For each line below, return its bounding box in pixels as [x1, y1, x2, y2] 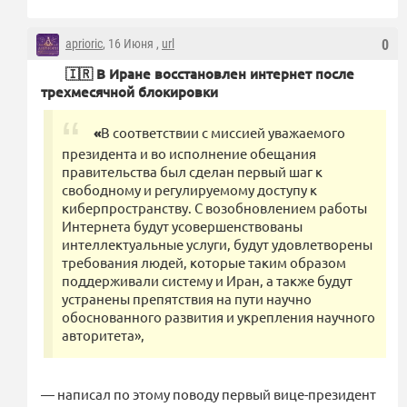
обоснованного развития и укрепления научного [62, 307, 375, 325]
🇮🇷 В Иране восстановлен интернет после [65, 64, 354, 83]
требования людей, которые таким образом [62, 253, 346, 271]
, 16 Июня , [103, 35, 162, 51]
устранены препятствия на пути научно [62, 289, 312, 307]
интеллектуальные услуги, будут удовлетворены [62, 234, 372, 253]
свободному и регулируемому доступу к [62, 180, 317, 198]
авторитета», [62, 325, 144, 343]
